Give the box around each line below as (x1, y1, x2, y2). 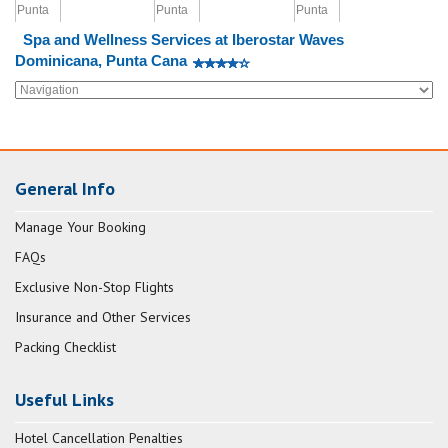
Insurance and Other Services (15, 308, 191, 326)
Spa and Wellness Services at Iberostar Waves (22, 31, 344, 48)
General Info (15, 177, 115, 200)
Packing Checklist (15, 338, 116, 356)
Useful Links (15, 388, 114, 411)
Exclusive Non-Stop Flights (15, 278, 174, 296)
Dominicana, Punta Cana (15, 52, 187, 69)
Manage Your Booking (15, 218, 146, 236)
